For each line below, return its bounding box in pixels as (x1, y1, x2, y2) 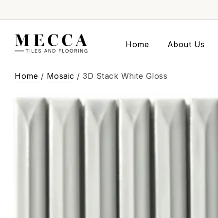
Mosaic (46, 71, 74, 81)
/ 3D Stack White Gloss (74, 71, 167, 81)
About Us (167, 39, 205, 49)
